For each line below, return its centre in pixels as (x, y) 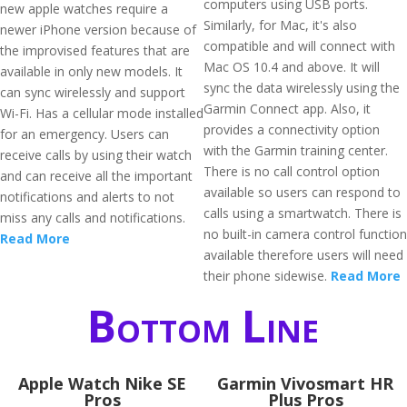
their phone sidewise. (267, 276)
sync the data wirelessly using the (302, 88)
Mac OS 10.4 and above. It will (292, 67)
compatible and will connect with (299, 46)
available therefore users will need (303, 255)
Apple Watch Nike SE (102, 383)
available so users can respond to (302, 192)
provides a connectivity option (292, 129)
